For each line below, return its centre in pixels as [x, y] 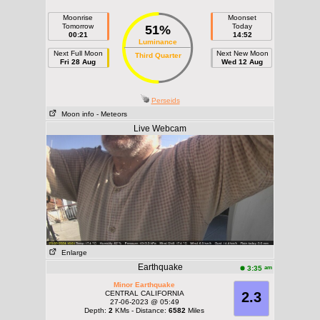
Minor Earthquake [144, 285]
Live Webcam [160, 129]
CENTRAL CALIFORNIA [144, 293]
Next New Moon [242, 53]
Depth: [96, 310]
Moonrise [78, 17]
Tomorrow [78, 26]
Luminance [158, 42]
